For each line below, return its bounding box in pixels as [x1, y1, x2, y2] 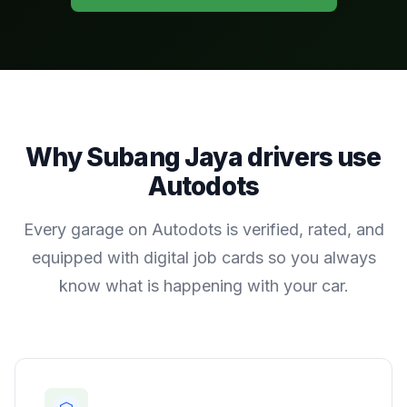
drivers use [242, 141, 382, 173]
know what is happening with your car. [58, 275, 349, 295]
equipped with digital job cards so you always [31, 247, 376, 267]
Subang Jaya [85, 141, 243, 173]
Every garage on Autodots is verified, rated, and [23, 219, 384, 239]
